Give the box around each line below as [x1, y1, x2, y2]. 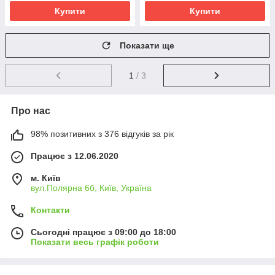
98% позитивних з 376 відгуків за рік [31, 128, 174, 139]
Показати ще [120, 41, 174, 50]
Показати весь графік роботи [31, 236, 159, 247]
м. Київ [31, 172, 61, 183]
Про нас [11, 105, 50, 116]
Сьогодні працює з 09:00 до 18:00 [31, 227, 176, 237]
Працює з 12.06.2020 [31, 150, 118, 161]
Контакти [31, 204, 70, 215]
